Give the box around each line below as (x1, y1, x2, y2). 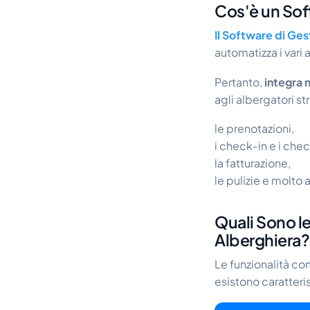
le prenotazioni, (215, 121, 296, 136)
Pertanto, (215, 74, 262, 89)
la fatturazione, (215, 156, 293, 171)
